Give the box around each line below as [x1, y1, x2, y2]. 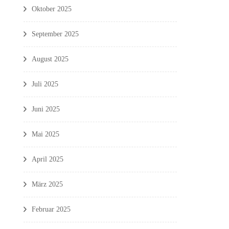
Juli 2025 [32, 80, 58, 88]
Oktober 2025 [32, 5, 72, 13]
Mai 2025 [32, 130, 59, 138]
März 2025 [32, 180, 63, 188]
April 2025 [32, 155, 63, 163]
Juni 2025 [32, 105, 60, 113]
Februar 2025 [32, 205, 71, 213]
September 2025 [32, 30, 79, 38]
